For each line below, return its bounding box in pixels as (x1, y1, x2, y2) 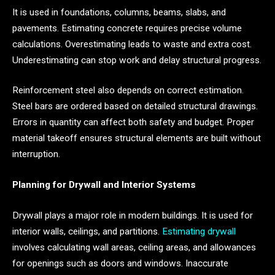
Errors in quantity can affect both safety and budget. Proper (12, 117, 254, 128)
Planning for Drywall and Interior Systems (12, 179, 196, 191)
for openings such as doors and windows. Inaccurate (12, 257, 228, 269)
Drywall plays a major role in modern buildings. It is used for (12, 209, 253, 221)
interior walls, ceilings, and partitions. (12, 225, 160, 237)
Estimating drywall (160, 225, 236, 237)
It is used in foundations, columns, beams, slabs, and (12, 6, 226, 18)
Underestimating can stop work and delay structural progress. (12, 54, 261, 66)
